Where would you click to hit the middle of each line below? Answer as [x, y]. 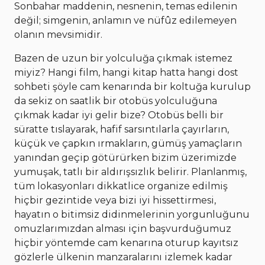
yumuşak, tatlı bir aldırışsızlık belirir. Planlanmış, [130, 172]
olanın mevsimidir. [58, 34]
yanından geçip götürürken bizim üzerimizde [125, 157]
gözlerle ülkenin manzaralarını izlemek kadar [123, 257]
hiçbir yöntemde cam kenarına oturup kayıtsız [126, 243]
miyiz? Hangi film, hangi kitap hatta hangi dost [126, 72]
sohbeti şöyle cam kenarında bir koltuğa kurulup [132, 86]
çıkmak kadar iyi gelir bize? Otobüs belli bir [119, 115]
